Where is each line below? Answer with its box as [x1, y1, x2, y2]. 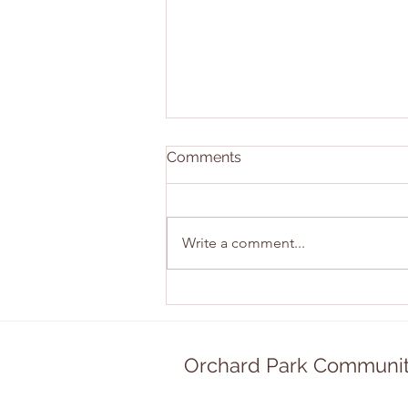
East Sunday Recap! [189, 250, 342, 270]
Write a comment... [182, 234, 305, 252]
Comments [167, 148, 241, 167]
